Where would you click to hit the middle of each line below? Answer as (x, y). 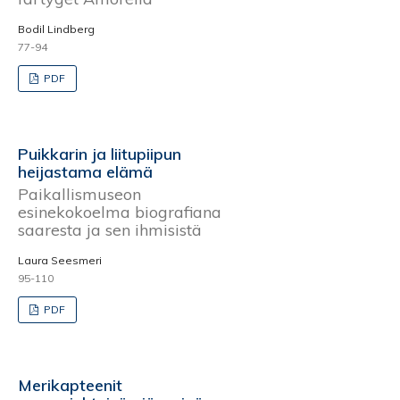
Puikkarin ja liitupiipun (100, 154)
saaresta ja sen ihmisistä (110, 229)
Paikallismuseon (79, 194)
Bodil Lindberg (56, 29)
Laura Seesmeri (60, 260)
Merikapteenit (70, 385)
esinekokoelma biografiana (120, 212)
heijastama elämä (85, 172)
